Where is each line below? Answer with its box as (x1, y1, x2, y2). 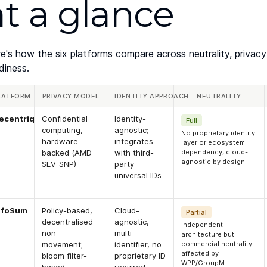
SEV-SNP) (42, 159, 77, 169)
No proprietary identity (181, 129, 256, 138)
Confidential (42, 114, 88, 124)
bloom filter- (42, 251, 88, 261)
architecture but (181, 230, 235, 239)
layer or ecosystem (181, 138, 246, 147)
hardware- (42, 136, 82, 147)
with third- (114, 148, 154, 158)
